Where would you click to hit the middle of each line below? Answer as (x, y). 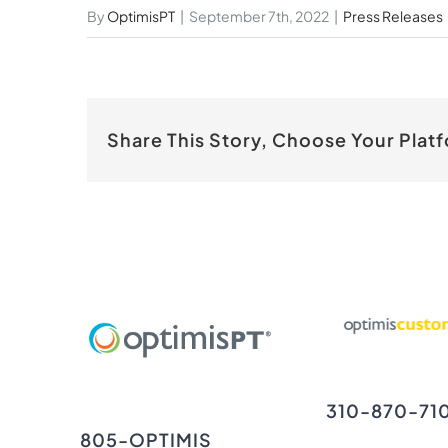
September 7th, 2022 (259, 16)
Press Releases (393, 16)
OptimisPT (141, 16)
